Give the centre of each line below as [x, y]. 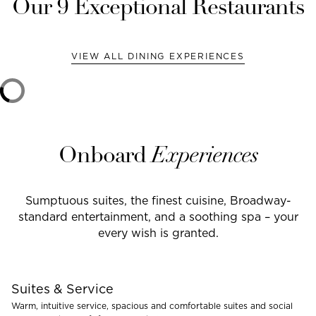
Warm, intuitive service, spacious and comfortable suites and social [152, 305]
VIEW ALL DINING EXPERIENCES [158, 56]
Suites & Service [62, 288]
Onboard [105, 156]
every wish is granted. [158, 233]
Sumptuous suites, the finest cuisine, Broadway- [158, 200]
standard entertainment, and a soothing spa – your [158, 217]
